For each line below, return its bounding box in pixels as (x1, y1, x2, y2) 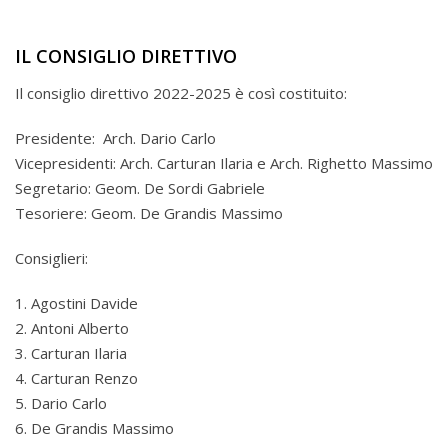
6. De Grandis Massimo (15, 418, 174, 438)
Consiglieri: (15, 248, 88, 268)
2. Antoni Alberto (15, 318, 129, 338)
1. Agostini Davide (15, 293, 138, 313)
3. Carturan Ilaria (15, 343, 127, 363)
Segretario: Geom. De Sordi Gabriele (15, 178, 265, 198)
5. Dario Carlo (15, 393, 107, 413)
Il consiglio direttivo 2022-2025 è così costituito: (15, 83, 347, 103)
